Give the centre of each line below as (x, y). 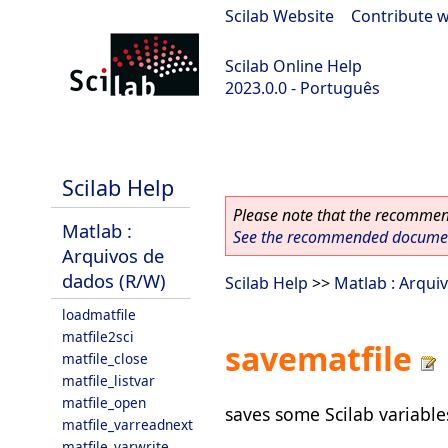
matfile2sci (98, 336)
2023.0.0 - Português (302, 88)
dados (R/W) (114, 280)
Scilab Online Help (293, 66)
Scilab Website (279, 16)
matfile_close (105, 358)
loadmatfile (99, 314)
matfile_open (104, 402)
